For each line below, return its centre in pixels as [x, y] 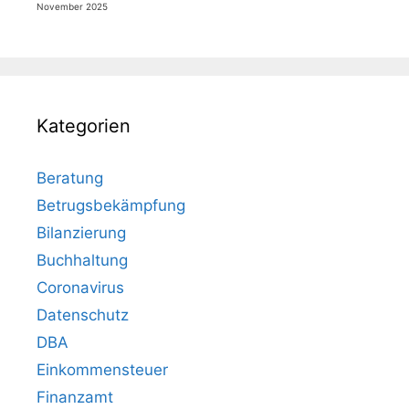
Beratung [70, 178]
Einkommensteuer [102, 370]
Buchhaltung [82, 261]
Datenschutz [83, 315]
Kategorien [84, 126]
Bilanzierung [81, 233]
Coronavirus [80, 288]
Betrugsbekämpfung [111, 206]
